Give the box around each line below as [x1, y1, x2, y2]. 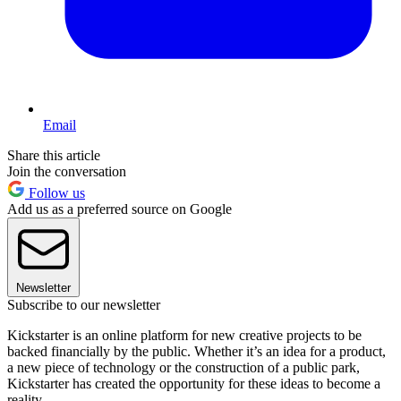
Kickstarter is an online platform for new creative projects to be [7, 327, 362, 343]
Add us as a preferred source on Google [7, 200, 232, 217]
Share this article [7, 147, 100, 163]
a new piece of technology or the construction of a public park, [7, 359, 360, 375]
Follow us [25, 184, 85, 200]
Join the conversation [7, 163, 126, 179]
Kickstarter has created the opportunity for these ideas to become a [7, 375, 380, 391]
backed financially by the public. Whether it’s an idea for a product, [7, 343, 386, 359]
